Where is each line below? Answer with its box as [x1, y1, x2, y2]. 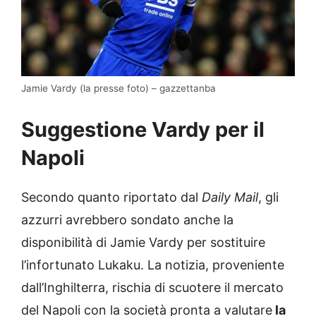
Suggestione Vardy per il [21, 116, 265, 142]
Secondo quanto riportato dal [21, 189, 198, 205]
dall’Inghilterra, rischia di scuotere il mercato [21, 279, 284, 295]
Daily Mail [198, 189, 258, 205]
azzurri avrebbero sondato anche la [21, 212, 233, 227]
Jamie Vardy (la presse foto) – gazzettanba [21, 82, 216, 94]
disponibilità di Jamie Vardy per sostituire [21, 234, 265, 250]
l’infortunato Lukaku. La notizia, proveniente [21, 257, 284, 272]
